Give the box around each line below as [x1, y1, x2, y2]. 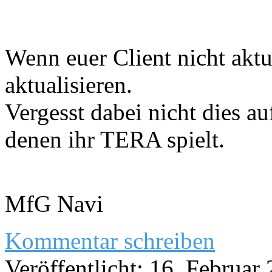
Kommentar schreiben [5, 228, 215, 254]
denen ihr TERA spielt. [5, 126, 225, 153]
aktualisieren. [5, 72, 132, 98]
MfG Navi [5, 191, 103, 217]
